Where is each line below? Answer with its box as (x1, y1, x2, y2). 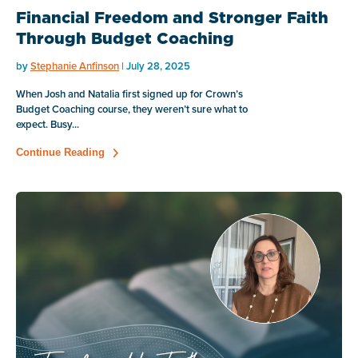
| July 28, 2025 (119, 58, 190, 74)
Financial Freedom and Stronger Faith (16, 6, 328, 30)
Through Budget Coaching (16, 27, 234, 50)
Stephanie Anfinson (30, 58, 119, 74)
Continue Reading (16, 146, 105, 159)
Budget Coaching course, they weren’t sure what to (16, 101, 248, 117)
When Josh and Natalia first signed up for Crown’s (16, 86, 243, 102)
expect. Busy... (16, 117, 79, 133)
